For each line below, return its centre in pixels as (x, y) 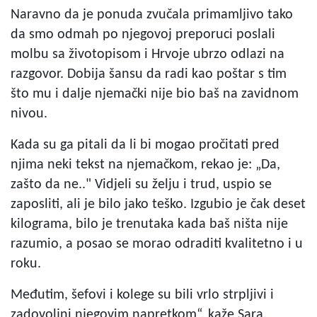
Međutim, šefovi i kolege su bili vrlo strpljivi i (142, 295)
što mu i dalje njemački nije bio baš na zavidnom (155, 94)
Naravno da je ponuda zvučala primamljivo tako (152, 15)
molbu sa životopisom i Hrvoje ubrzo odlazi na (148, 54)
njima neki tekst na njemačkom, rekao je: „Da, (145, 165)
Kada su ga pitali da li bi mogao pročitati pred (145, 145)
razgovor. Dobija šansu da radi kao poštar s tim (149, 74)
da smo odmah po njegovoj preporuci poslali (143, 34)
